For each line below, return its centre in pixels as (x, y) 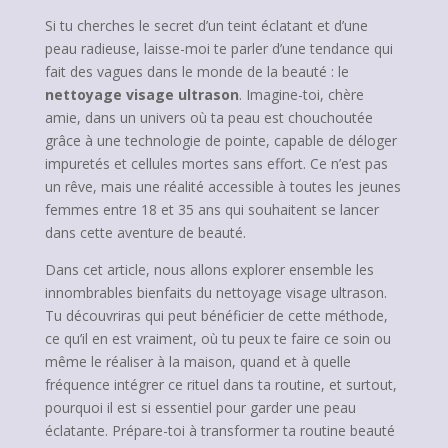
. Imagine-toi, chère (301, 94)
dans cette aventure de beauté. (145, 232)
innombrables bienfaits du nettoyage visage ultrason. (215, 292)
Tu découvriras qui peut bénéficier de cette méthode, (216, 315)
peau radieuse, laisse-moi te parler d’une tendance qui (218, 48)
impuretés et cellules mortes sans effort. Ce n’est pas (216, 163)
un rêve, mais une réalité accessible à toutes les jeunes (222, 186)
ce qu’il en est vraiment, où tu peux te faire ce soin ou (217, 338)
